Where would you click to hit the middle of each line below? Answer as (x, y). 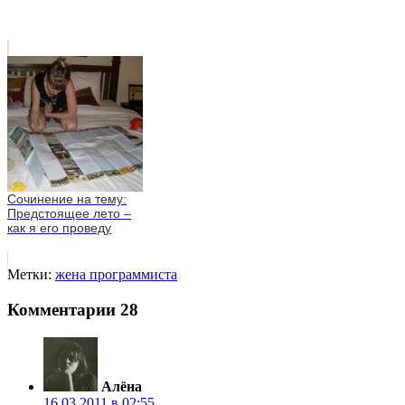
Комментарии (64, 309)
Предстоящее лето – (69, 214)
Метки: (31, 275)
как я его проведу (59, 228)
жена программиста (116, 275)
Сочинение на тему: (67, 199)
